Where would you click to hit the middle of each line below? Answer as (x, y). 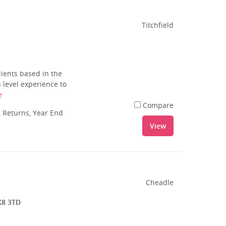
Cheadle (160, 182)
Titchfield (158, 25)
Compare (158, 105)
